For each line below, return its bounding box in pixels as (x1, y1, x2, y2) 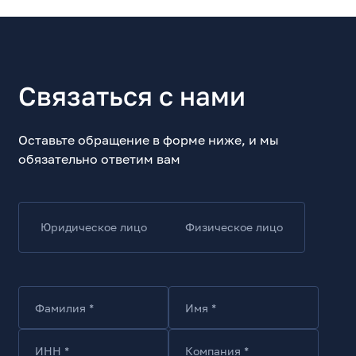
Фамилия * (35, 300, 95, 315)
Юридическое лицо (41, 220, 148, 234)
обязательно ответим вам (18, 151, 181, 168)
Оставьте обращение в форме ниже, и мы (18, 132, 280, 149)
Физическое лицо (185, 220, 284, 234)
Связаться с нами (18, 80, 246, 112)
